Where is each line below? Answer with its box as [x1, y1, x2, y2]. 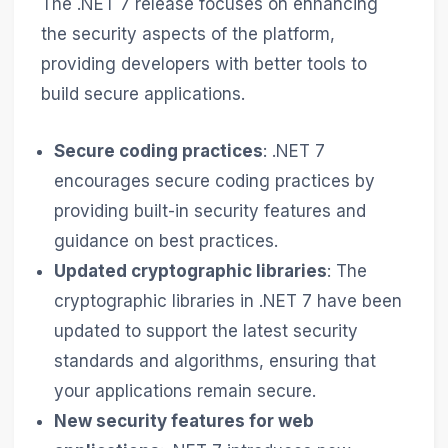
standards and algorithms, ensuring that [54, 351, 377, 372]
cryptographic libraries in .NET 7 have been [54, 291, 403, 312]
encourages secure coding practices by [54, 171, 376, 192]
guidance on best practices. [54, 231, 279, 252]
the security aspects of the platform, [40, 23, 335, 44]
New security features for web [54, 411, 315, 432]
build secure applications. [40, 83, 245, 104]
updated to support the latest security [54, 321, 359, 342]
